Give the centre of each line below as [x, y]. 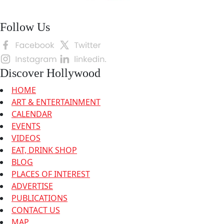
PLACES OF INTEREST [51, 174]
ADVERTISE [32, 186]
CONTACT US [36, 210]
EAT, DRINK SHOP [44, 150]
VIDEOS [26, 138]
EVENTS [26, 126]
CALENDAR [32, 114]
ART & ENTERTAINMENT [56, 102]
